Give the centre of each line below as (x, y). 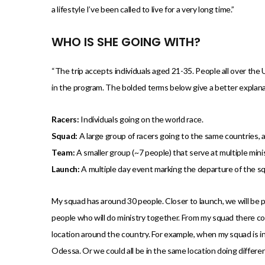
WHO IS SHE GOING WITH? (126, 42)
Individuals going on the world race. (141, 119)
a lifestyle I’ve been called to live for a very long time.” (143, 9)
